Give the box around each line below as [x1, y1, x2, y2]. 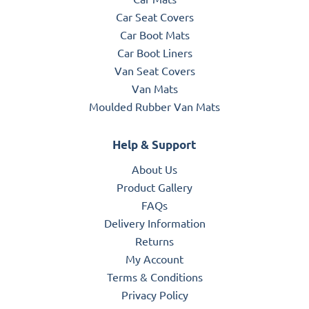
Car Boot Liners [117, 45, 192, 59]
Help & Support [112, 137, 197, 152]
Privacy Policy [121, 287, 188, 301]
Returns [135, 233, 174, 248]
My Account [126, 251, 183, 266]
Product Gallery [117, 179, 192, 194]
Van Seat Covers [114, 63, 195, 77]
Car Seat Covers [115, 9, 194, 23]
